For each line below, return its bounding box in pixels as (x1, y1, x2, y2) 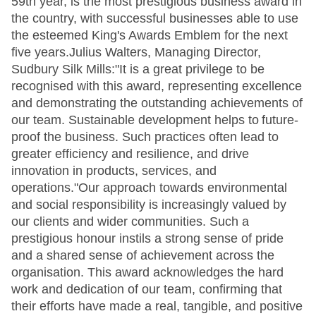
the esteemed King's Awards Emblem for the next (11, 28, 288, 42)
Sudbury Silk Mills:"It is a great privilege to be (11, 62, 265, 76)
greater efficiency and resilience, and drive (11, 147, 249, 161)
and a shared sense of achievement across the (11, 248, 274, 262)
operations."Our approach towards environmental (11, 181, 287, 195)
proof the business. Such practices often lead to (11, 130, 279, 144)
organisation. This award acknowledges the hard (11, 265, 284, 279)
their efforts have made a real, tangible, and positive (11, 299, 303, 313)
